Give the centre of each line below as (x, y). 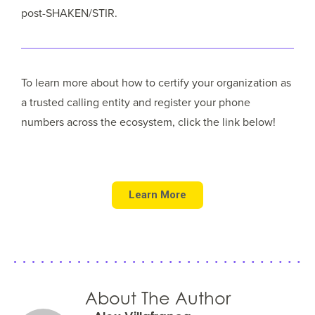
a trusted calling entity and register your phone (136, 103)
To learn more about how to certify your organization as (156, 83)
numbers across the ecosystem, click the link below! (148, 122)
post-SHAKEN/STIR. (69, 13)
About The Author (157, 299)
